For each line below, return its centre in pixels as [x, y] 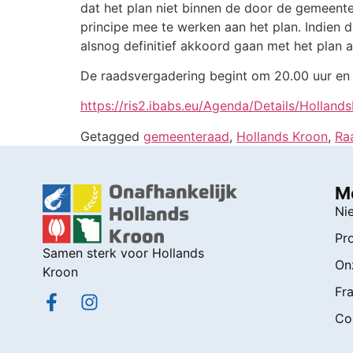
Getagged [112, 136]
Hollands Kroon [282, 136]
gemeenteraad [186, 136]
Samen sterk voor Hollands [123, 253]
